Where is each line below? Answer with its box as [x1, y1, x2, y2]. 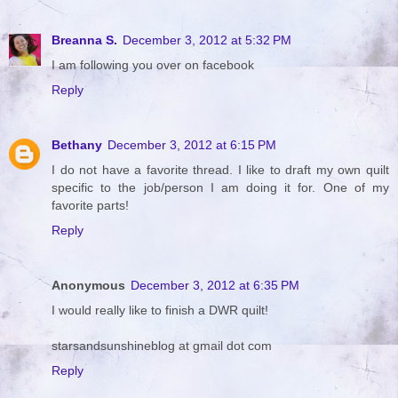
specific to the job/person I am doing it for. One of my [52, 179, 389, 195]
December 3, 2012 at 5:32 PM [123, 32, 291, 47]
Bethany [52, 137, 102, 152]
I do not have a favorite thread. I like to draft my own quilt [52, 162, 389, 177]
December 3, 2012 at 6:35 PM [131, 277, 299, 292]
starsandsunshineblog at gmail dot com [52, 338, 272, 353]
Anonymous [52, 277, 125, 292]
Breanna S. [52, 32, 117, 47]
